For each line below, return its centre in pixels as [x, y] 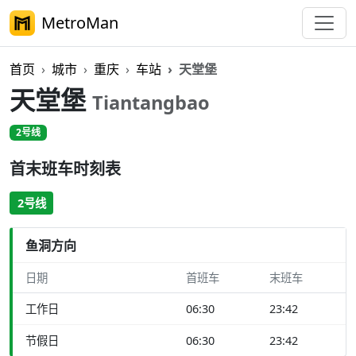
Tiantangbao [151, 103]
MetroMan [80, 23]
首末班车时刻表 [65, 169]
